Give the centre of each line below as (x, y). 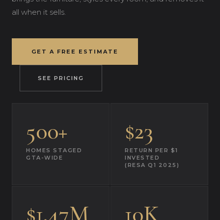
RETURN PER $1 (151, 150)
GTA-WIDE (44, 158)
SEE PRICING (61, 78)
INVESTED (142, 158)
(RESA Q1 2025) (152, 165)
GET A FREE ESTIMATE (75, 52)
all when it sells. (39, 12)
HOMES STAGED (54, 150)
